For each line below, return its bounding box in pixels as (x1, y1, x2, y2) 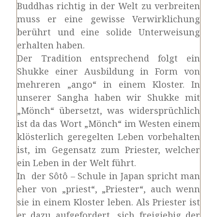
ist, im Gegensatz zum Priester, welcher (16, 144, 201, 155)
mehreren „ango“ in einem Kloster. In (16, 78, 201, 90)
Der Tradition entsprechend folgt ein (16, 52, 201, 64)
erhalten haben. (16, 39, 85, 51)
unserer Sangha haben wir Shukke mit (16, 92, 201, 103)
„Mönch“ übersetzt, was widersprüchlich (16, 105, 201, 116)
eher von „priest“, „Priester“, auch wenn (16, 183, 201, 195)
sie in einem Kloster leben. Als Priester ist (16, 196, 201, 208)
